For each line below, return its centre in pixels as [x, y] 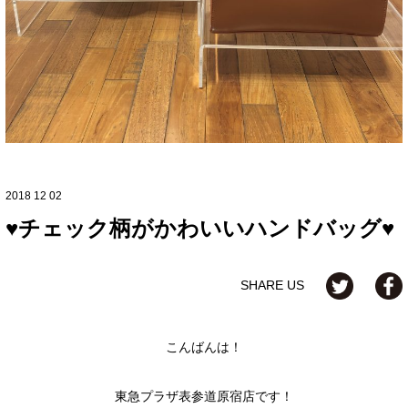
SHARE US [274, 285]
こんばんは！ [204, 347]
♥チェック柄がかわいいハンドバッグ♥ [200, 228]
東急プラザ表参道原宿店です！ [204, 396]
